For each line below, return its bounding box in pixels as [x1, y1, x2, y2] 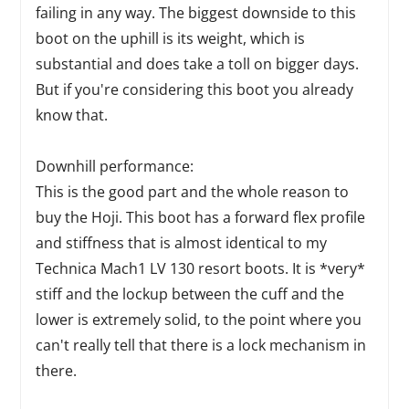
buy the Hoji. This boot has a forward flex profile [36, 207, 366, 227]
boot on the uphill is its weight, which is [36, 28, 306, 48]
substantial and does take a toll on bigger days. [36, 54, 360, 74]
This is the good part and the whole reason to [36, 182, 350, 202]
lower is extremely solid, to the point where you [36, 309, 362, 330]
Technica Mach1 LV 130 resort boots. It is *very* [36, 258, 366, 278]
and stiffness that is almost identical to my [36, 233, 328, 253]
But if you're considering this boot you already [36, 79, 354, 100]
